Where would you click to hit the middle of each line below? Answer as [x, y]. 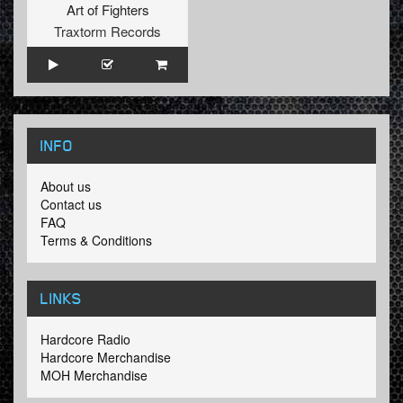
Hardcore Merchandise [106, 358]
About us [66, 187]
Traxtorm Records [107, 31]
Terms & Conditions [96, 241]
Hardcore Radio [85, 340]
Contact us [71, 205]
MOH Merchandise [94, 376]
